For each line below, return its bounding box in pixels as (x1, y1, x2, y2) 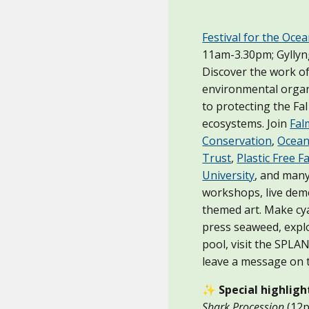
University (202, 167, 255, 183)
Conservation (202, 132, 272, 148)
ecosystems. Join (202, 115, 290, 131)
